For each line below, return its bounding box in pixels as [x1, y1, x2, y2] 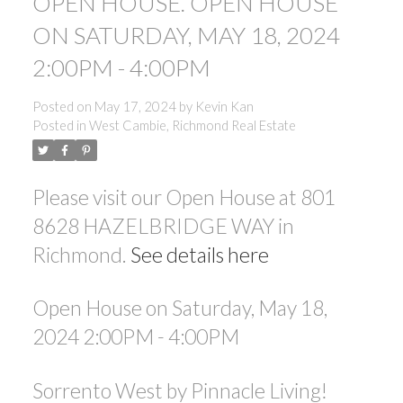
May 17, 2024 [94, 98, 176, 114]
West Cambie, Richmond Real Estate [88, 117, 296, 133]
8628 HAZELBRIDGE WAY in [31, 212, 294, 238]
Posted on [31, 98, 94, 114]
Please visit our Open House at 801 [31, 184, 336, 210]
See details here [130, 241, 269, 267]
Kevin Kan [194, 98, 254, 114]
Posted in [31, 117, 86, 133]
